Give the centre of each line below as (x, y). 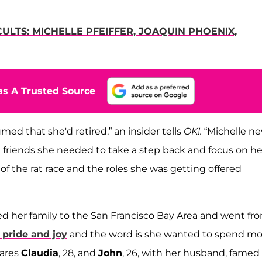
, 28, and (78, 253)
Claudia (40, 253)
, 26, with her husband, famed (191, 253)
